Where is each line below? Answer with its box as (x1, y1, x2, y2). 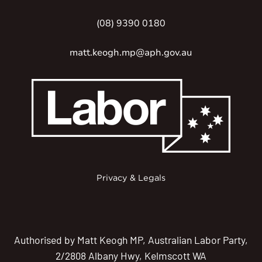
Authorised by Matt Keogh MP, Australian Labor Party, (13, 233, 248, 246)
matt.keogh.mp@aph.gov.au (70, 46, 192, 59)
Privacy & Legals (96, 173, 166, 182)
